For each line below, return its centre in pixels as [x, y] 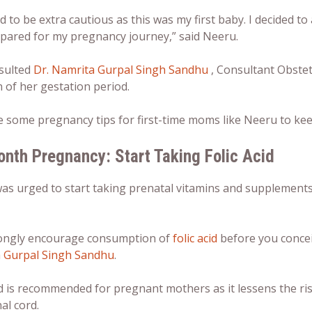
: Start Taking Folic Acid [190, 157]
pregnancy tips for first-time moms [129, 120]
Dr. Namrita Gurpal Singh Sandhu [121, 70]
